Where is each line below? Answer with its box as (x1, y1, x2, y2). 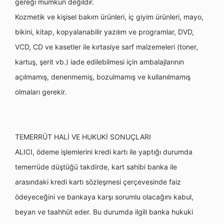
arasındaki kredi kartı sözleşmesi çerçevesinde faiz (15, 177, 181, 186)
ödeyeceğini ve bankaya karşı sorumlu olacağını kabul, (15, 192, 193, 201)
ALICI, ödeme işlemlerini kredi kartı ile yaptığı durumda (15, 147, 192, 156)
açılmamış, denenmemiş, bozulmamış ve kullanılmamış (15, 72, 190, 81)
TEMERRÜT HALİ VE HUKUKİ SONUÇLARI (15, 132, 151, 141)
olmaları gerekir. (15, 87, 66, 96)
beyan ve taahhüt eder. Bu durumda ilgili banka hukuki (15, 207, 193, 216)
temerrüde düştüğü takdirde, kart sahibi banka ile (15, 162, 177, 171)
